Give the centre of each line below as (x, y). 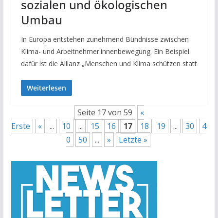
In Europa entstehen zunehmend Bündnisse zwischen (105, 39)
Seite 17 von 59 (105, 112)
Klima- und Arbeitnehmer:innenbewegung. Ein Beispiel (105, 51)
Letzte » (133, 139)
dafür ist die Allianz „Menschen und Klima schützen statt (109, 63)
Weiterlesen (46, 88)
